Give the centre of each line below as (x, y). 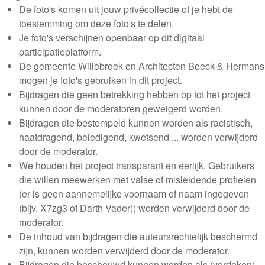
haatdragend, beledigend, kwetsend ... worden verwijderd (138, 137)
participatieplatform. (60, 52)
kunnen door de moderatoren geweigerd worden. (121, 109)
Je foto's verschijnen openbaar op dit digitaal (112, 38)
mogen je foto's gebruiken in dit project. (101, 80)
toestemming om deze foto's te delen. (96, 23)
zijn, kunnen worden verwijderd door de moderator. (124, 251)
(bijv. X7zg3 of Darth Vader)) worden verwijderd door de (134, 208)
